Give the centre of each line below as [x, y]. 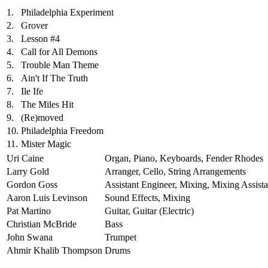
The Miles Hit [47, 104]
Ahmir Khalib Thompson [54, 250]
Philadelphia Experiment [67, 12]
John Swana [30, 237]
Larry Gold [28, 171]
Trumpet [121, 237]
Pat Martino [29, 211]
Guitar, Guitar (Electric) [149, 211]
